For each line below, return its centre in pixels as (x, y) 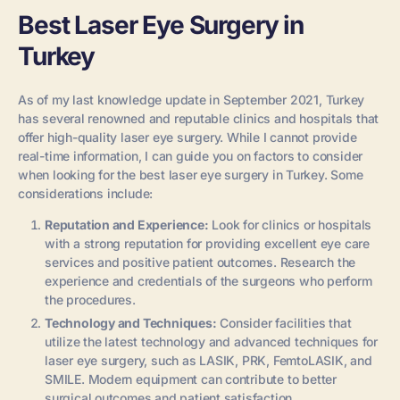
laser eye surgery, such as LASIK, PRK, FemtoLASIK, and (208, 360)
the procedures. (90, 299)
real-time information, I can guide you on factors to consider (191, 155)
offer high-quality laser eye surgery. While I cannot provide (187, 137)
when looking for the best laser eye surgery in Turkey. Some (191, 174)
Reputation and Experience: (127, 224)
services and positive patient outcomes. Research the (200, 262)
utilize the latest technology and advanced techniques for (212, 341)
